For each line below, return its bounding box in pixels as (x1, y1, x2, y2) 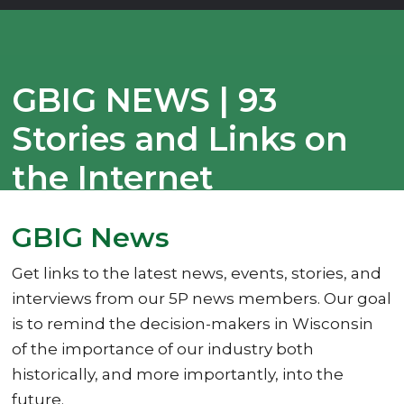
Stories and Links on (12, 118, 349, 159)
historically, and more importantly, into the (12, 365, 344, 384)
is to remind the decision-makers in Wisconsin (12, 315, 374, 334)
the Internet (12, 157, 215, 197)
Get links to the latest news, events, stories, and (12, 264, 382, 283)
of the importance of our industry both (12, 340, 315, 359)
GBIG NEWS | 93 (12, 79, 278, 120)
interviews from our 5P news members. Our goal (12, 289, 392, 308)
